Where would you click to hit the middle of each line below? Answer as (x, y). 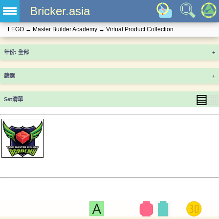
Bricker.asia (60, 11)
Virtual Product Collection (140, 30)
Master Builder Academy (65, 30)
